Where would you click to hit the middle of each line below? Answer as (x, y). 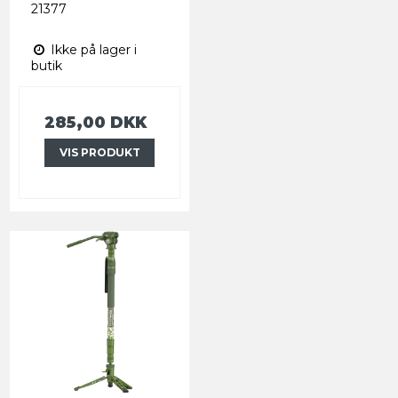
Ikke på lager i (92, 49)
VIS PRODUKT (99, 152)
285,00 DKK (96, 122)
